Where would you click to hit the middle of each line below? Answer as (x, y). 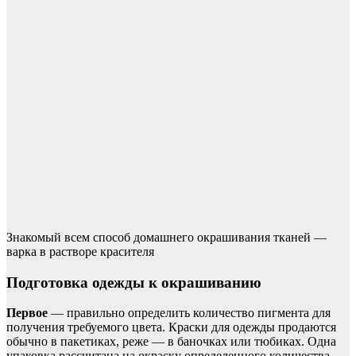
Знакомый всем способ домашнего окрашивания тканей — (166, 237)
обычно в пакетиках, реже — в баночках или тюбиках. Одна (171, 342)
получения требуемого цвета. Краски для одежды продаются (171, 327)
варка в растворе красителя (80, 251)
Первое (27, 313)
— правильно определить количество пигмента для (189, 313)
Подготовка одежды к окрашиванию (134, 282)
